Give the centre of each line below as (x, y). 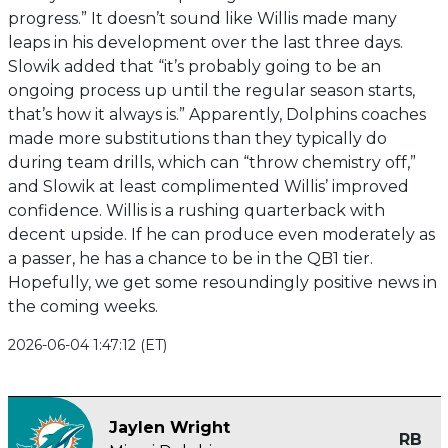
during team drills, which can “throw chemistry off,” (211, 163)
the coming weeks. (82, 307)
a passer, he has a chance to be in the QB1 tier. (190, 259)
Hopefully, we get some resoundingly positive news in (222, 283)
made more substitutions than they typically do (197, 139)
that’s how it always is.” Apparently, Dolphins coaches (216, 115)
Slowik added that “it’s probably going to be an (194, 67)
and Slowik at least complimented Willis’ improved (208, 187)
